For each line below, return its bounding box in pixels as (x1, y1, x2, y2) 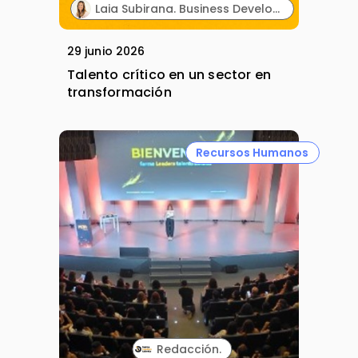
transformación (67, 83, 172, 102)
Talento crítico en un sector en (67, 66, 272, 85)
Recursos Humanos (196, 144, 309, 161)
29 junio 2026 (67, 43, 145, 60)
